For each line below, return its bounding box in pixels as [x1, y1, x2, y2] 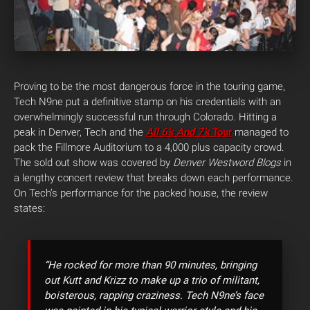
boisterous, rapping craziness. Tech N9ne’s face [44, 289, 264, 302]
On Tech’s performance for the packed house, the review [14, 186, 268, 199]
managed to [232, 125, 289, 138]
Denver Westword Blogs [173, 156, 281, 169]
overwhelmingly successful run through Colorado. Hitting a [14, 110, 277, 123]
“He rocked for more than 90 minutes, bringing [44, 258, 257, 271]
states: [14, 201, 45, 215]
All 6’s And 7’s [146, 125, 210, 138]
